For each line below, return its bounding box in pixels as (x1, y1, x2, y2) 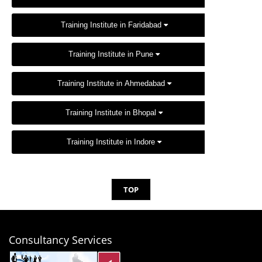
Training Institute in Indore (67, 137, 157, 146)
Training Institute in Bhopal (65, 108, 158, 117)
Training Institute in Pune (68, 50, 156, 58)
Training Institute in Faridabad (60, 20, 164, 29)
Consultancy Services (9, 233, 112, 247)
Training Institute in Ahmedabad (57, 79, 167, 88)
